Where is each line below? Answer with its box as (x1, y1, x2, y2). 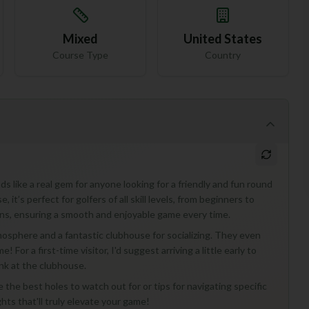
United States (183, 31, 263, 46)
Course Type (52, 49, 109, 61)
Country (205, 49, 241, 61)
